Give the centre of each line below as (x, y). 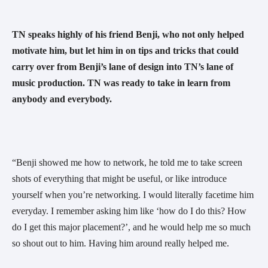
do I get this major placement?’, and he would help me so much (131, 227)
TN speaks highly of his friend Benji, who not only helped (128, 35)
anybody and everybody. (63, 99)
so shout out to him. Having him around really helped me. (122, 243)
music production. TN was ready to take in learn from (121, 83)
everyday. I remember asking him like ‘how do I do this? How (129, 211)
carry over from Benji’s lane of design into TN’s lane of (123, 67)
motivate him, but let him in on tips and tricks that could (125, 51)
